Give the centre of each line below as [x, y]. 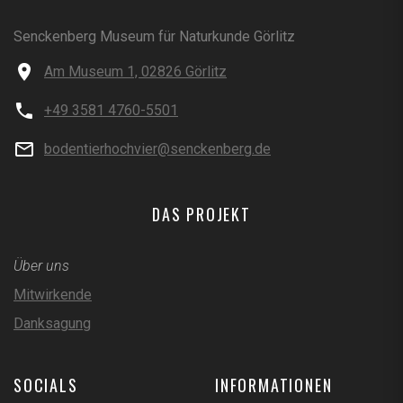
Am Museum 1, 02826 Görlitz [135, 71]
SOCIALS [46, 385]
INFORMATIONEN [274, 385]
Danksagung [52, 323]
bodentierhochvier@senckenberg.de [157, 148]
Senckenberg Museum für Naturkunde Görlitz [154, 36]
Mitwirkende [53, 294]
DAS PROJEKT [201, 214]
